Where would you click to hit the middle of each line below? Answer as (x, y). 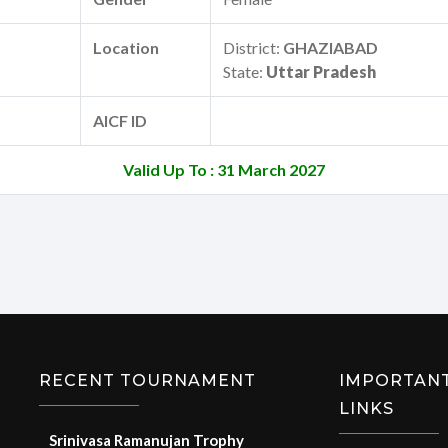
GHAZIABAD (330, 48)
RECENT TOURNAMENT (147, 381)
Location (126, 48)
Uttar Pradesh (321, 72)
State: (244, 72)
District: (253, 48)
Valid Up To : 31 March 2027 (224, 170)
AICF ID (120, 121)
